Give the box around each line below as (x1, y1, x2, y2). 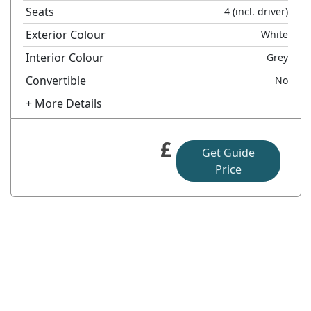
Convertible (26, 72, 87, 88)
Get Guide (201, 144, 255, 160)
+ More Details (26, 95, 103, 111)
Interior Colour (26, 49, 105, 65)
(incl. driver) (230, 4, 289, 18)
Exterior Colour (26, 26, 106, 42)
